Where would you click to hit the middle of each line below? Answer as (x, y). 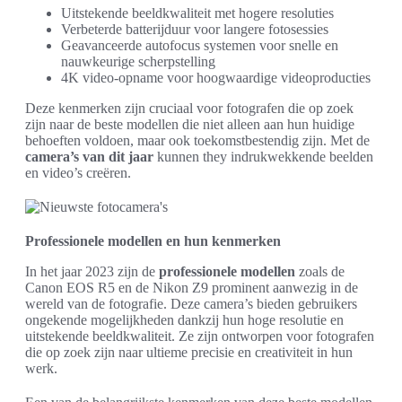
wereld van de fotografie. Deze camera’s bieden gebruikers (191, 304)
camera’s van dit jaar (89, 157)
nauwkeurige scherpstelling (138, 61)
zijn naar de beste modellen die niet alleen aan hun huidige (190, 124)
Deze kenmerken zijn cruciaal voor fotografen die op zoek (189, 108)
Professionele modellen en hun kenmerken (153, 241)
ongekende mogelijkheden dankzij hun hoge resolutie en (184, 320)
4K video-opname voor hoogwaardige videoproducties (216, 78)
